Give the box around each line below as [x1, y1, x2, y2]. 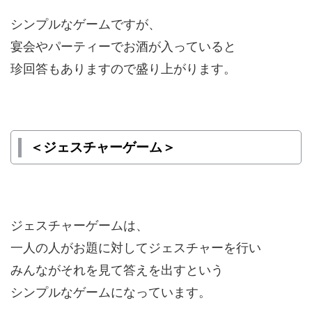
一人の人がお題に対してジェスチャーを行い [10, 240, 261, 255]
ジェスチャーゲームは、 [10, 218, 148, 233]
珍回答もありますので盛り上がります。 [10, 61, 236, 76]
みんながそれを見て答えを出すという [10, 263, 224, 277]
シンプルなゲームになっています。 [10, 285, 211, 299]
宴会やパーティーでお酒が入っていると [10, 39, 236, 54]
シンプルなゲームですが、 [10, 17, 161, 31]
